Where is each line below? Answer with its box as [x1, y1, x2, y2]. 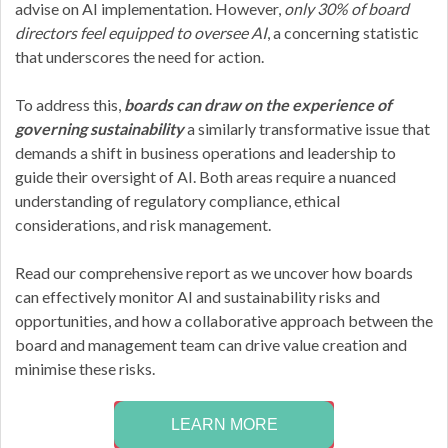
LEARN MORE [170, 416, 278, 434]
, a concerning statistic [266, 23, 419, 43]
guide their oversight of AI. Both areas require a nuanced [14, 167, 396, 187]
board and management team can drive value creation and [14, 335, 407, 355]
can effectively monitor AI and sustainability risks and [14, 287, 380, 307]
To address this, [14, 95, 124, 115]
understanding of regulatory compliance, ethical [14, 191, 340, 211]
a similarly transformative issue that [183, 119, 430, 139]
